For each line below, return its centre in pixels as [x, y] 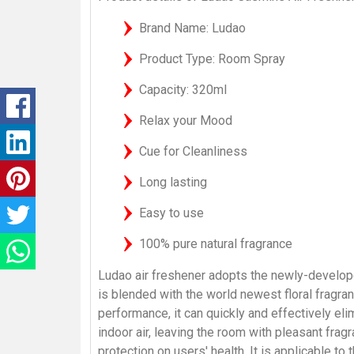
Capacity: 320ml [183, 89]
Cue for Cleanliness [193, 151]
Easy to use [171, 213]
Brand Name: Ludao [192, 28]
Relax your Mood [186, 120]
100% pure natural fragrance [216, 243]
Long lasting [173, 182]
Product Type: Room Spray [212, 58]
